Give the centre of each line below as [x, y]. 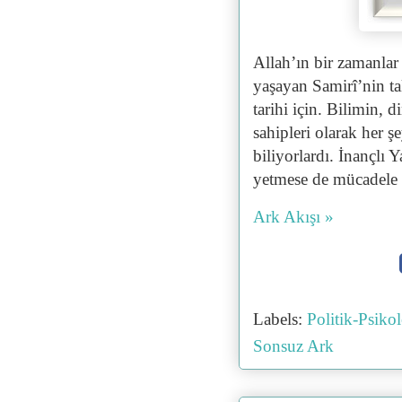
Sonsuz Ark [293, 345]
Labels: [280, 319]
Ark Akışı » [293, 217]
